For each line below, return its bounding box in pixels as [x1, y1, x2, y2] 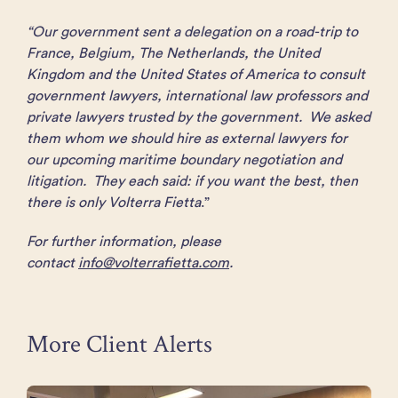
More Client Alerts [27, 328, 212, 361]
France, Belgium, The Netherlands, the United [27, 44, 320, 61]
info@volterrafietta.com [78, 253, 229, 271]
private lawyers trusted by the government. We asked [27, 107, 370, 125]
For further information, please [27, 232, 221, 250]
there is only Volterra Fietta [27, 193, 201, 211]
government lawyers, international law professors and [27, 86, 368, 104]
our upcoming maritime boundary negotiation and [27, 150, 342, 168]
